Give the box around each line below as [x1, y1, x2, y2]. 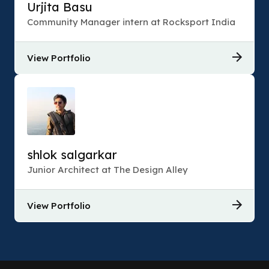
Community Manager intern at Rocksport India [27, 16, 235, 28]
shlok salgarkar [27, 147, 117, 162]
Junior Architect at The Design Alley [27, 164, 188, 175]
